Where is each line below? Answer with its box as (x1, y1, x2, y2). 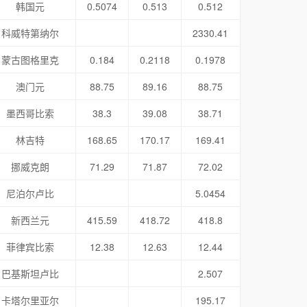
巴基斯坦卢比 (1, 267, 60, 280)
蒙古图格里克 (1, 53, 60, 66)
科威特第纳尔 (1, 26, 60, 40)
